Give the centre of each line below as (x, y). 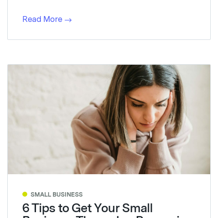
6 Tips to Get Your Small (88, 208)
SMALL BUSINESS (57, 194)
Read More (42, 19)
